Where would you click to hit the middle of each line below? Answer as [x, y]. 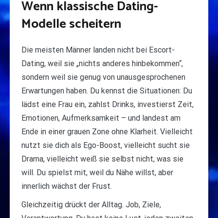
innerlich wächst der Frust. [67, 186]
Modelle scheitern [71, 24]
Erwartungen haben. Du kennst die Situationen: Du [107, 91]
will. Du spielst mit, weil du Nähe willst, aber [97, 173]
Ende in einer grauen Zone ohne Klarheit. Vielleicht [107, 132]
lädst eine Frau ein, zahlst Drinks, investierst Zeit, [108, 105]
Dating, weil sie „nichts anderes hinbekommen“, [102, 64]
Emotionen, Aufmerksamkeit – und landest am [101, 118]
